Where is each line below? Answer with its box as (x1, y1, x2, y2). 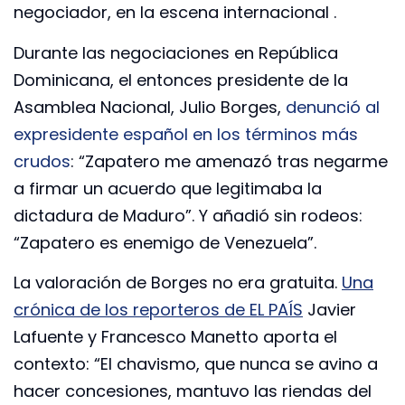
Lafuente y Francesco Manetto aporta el (14, 325, 337, 348)
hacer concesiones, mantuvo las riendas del (14, 379, 372, 402)
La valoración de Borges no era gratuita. (14, 270, 342, 294)
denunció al (281, 95, 380, 118)
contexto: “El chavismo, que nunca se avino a (14, 352, 378, 375)
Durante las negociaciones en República (14, 41, 338, 64)
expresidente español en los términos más (14, 122, 358, 146)
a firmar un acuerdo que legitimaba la (14, 176, 322, 200)
